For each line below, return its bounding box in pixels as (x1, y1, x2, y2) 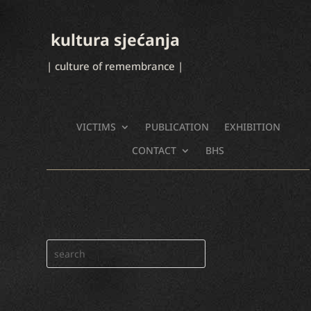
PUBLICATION (144, 120, 209, 134)
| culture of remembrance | (47, 59, 184, 74)
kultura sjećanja (47, 28, 180, 51)
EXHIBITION (224, 120, 280, 134)
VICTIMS (76, 120, 116, 134)
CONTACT (132, 144, 177, 158)
